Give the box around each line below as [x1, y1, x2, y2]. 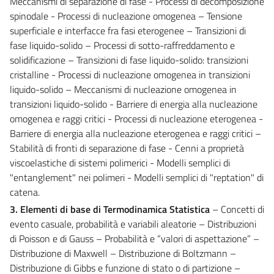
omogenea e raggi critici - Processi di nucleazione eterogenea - [10, 111, 263, 126]
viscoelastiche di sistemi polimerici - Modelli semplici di [10, 155, 230, 170]
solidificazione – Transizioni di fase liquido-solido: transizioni [10, 52, 248, 67]
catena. [10, 184, 40, 199]
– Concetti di [210, 201, 264, 217]
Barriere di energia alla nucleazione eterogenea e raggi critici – [10, 125, 261, 141]
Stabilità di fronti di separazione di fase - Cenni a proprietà [10, 140, 244, 155]
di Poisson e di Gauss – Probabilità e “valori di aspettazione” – [10, 231, 259, 246]
